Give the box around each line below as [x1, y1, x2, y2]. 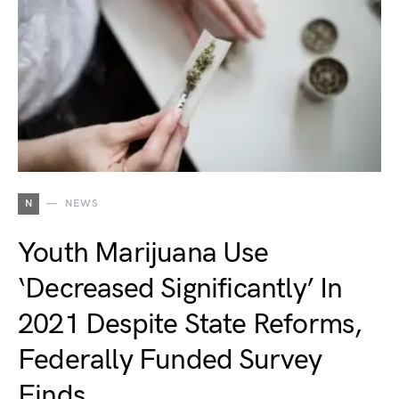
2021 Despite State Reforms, [18, 307, 362, 342]
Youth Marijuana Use [18, 236, 268, 271]
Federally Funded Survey [18, 343, 322, 378]
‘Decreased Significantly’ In [18, 272, 343, 306]
